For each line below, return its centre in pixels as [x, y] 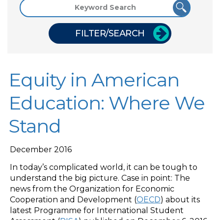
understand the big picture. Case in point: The [100, 178]
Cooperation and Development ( [73, 199]
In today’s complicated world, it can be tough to [104, 167]
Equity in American [94, 80]
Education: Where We [107, 103]
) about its [180, 199]
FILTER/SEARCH [110, 33]
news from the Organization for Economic [92, 189]
